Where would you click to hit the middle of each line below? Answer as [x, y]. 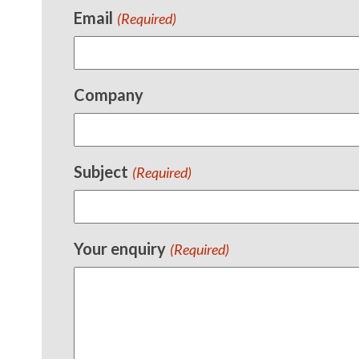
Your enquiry [120, 248]
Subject [101, 171]
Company [109, 95]
